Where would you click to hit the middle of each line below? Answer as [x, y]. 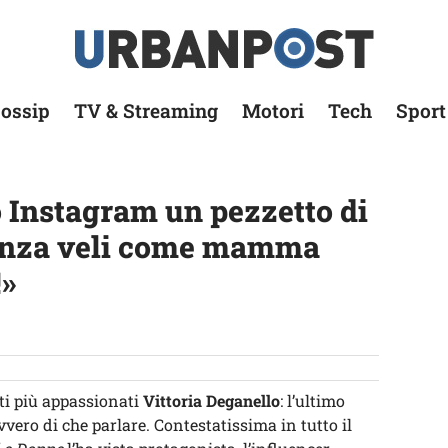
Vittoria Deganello [211, 400]
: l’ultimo [312, 400]
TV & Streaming [146, 110]
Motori [273, 110]
